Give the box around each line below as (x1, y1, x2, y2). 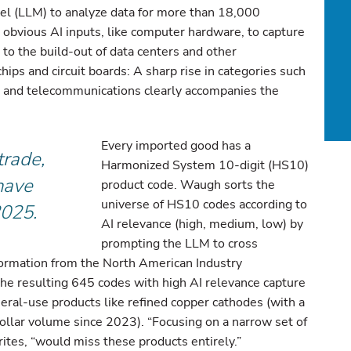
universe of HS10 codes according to (100, 196, 307, 213)
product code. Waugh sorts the (100, 176, 275, 194)
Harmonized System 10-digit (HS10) (100, 157, 309, 174)
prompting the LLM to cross (100, 235, 258, 252)
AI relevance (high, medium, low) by (100, 215, 303, 233)
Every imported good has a (100, 137, 251, 154)
